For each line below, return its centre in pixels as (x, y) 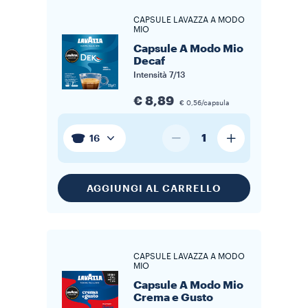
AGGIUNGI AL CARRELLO (154, 188)
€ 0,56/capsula (205, 103)
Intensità (151, 75)
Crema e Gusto (173, 298)
